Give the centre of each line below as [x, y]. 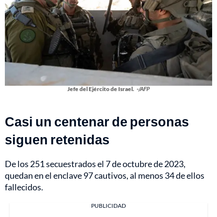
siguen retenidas [57, 139]
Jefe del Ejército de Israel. [101, 89]
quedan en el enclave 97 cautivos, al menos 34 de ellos [105, 175]
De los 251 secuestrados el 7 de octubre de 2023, [95, 163]
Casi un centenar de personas [97, 121]
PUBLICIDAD [108, 205]
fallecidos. [24, 187]
